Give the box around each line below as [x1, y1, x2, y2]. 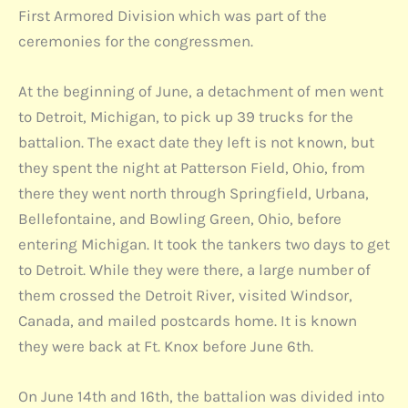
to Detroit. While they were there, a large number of [18, 260, 371, 280]
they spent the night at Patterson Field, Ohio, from [18, 158, 365, 178]
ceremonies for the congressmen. [18, 31, 253, 50]
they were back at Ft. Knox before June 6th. [18, 337, 313, 356]
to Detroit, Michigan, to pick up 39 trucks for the [18, 107, 353, 127]
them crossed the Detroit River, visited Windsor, [18, 286, 352, 305]
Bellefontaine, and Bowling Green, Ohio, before [18, 209, 342, 229]
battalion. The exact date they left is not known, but [18, 133, 374, 152]
